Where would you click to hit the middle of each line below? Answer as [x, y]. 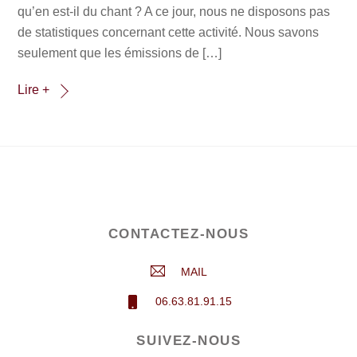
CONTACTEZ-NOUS [178, 234]
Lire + [34, 90]
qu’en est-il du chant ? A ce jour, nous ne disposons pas [174, 11]
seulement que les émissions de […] [120, 53]
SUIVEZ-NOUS [189, 340]
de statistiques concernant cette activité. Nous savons [169, 32]
